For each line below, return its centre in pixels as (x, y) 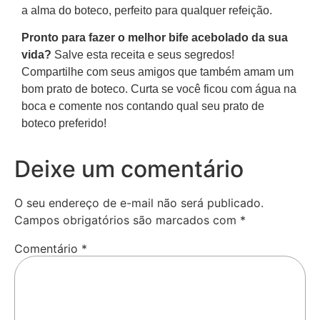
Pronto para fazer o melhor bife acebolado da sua (155, 38)
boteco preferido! (64, 124)
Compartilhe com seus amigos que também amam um (157, 72)
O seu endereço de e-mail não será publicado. (139, 202)
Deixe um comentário (129, 169)
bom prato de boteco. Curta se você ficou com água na (159, 89)
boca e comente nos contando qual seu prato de (143, 106)
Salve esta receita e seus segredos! (143, 55)
